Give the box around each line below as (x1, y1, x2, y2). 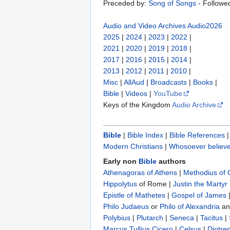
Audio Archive (172, 101, 216, 109)
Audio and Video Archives (103, 22, 186, 30)
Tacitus (200, 214, 223, 222)
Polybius (103, 214, 130, 222)
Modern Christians (103, 142, 163, 151)
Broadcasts (150, 78, 187, 87)
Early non (103, 157, 139, 166)
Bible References (169, 131, 225, 140)
